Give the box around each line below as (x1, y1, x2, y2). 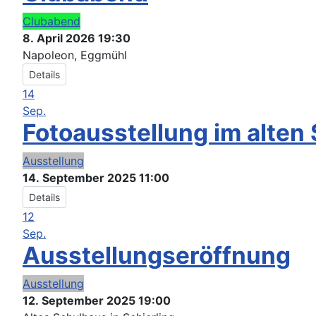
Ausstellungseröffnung (23, 241, 291, 270)
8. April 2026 (23, 31, 95, 46)
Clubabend (23, 14, 80, 29)
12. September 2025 (23, 293, 135, 308)
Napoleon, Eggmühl (23, 48, 127, 63)
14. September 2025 (23, 171, 136, 186)
